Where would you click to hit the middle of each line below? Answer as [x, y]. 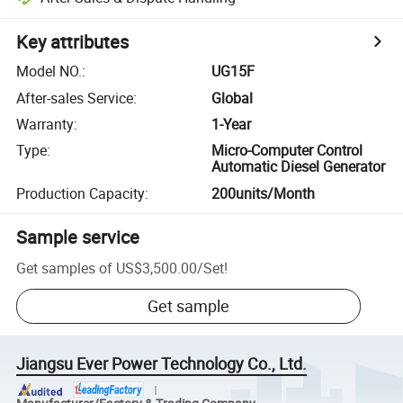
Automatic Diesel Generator [299, 167]
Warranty [45, 124]
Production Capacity [81, 193]
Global [233, 98]
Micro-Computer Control [287, 151]
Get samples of [65, 268]
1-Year [232, 124]
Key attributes [73, 42]
